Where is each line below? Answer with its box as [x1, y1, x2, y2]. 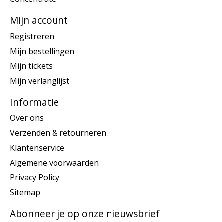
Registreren [10, 30, 54, 42]
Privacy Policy [10, 171, 59, 183]
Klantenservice [10, 142, 64, 153]
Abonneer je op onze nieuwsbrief [10, 206, 160, 220]
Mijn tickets [10, 60, 53, 71]
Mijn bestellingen [10, 45, 74, 56]
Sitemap [10, 186, 40, 198]
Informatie [10, 95, 59, 109]
